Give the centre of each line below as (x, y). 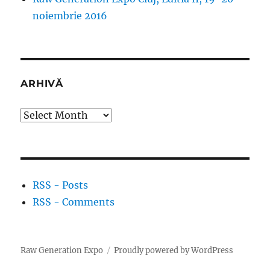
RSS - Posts (61, 185)
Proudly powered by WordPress (174, 250)
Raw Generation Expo (62, 250)
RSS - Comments (74, 202)
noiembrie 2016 (70, 15)
